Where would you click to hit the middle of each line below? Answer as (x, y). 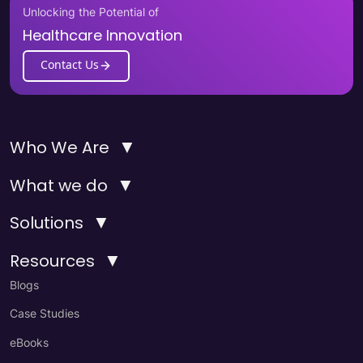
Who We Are (60, 147)
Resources (52, 261)
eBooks (29, 342)
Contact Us (70, 65)
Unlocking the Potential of (91, 11)
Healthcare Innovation (102, 35)
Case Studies (45, 314)
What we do (59, 185)
